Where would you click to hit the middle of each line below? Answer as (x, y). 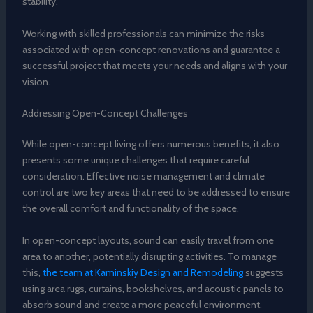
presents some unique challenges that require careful (136, 160)
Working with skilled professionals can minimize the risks (143, 33)
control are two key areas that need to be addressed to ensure (156, 192)
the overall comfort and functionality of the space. (130, 209)
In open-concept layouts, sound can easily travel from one (148, 240)
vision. (36, 81)
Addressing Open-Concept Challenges (105, 114)
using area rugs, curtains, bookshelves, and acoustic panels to (153, 288)
